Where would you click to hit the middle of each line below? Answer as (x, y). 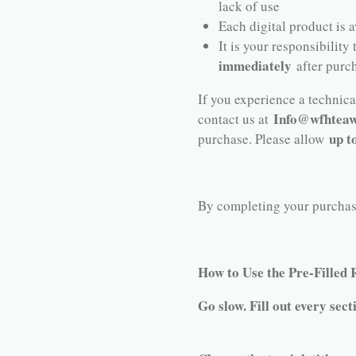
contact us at (236, 119)
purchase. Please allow (263, 139)
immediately (255, 66)
